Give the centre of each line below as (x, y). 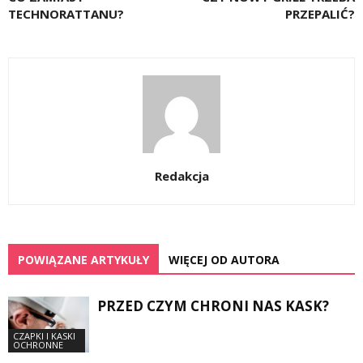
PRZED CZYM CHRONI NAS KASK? (213, 306)
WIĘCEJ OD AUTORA (224, 260)
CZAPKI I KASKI (44, 335)
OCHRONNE (38, 344)
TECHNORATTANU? (66, 14)
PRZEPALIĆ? (320, 14)
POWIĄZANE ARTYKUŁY (83, 260)
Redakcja (181, 176)
